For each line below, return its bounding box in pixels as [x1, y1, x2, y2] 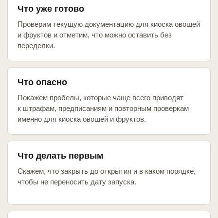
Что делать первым [18, 151, 103, 161]
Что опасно [18, 77, 67, 88]
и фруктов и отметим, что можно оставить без [18, 31, 172, 39]
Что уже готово [18, 4, 84, 14]
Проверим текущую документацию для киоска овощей [18, 20, 200, 29]
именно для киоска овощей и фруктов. [18, 115, 146, 124]
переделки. [18, 41, 55, 50]
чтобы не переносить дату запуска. [18, 178, 136, 186]
